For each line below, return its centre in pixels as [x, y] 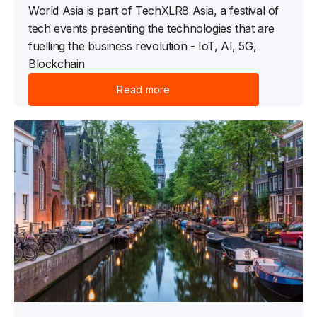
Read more [144, 90]
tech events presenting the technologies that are [151, 29]
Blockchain [57, 64]
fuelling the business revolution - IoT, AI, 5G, [143, 46]
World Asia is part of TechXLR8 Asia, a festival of [154, 11]
